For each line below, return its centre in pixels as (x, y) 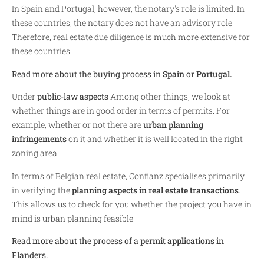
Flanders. (30, 255)
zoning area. (35, 153)
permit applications (177, 240)
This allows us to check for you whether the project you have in (132, 204)
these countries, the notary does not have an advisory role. (123, 23)
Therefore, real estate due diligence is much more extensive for (131, 37)
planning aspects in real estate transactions (155, 190)
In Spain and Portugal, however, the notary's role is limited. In (128, 9)
